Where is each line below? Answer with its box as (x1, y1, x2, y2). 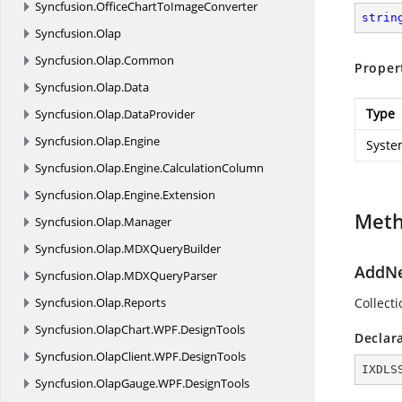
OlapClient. (96, 348, 154, 364)
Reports (124, 294, 166, 310)
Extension (162, 187, 215, 203)
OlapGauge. (96, 375, 158, 391)
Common (124, 52, 174, 68)
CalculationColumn (162, 160, 264, 176)
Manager (124, 214, 171, 230)
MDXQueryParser (124, 267, 217, 284)
